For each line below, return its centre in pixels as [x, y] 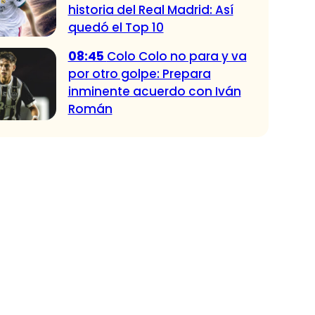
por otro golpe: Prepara [139, 73]
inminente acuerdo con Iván [154, 91]
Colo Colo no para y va [176, 56]
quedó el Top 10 [116, 27]
